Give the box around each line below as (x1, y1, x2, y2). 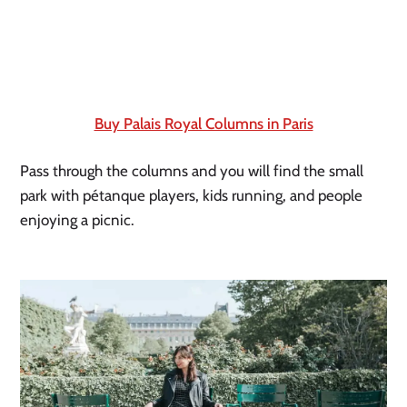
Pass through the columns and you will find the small (20, 162, 364, 181)
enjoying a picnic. (20, 211, 135, 230)
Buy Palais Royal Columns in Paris (94, 114, 313, 134)
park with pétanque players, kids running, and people (20, 186, 363, 205)
